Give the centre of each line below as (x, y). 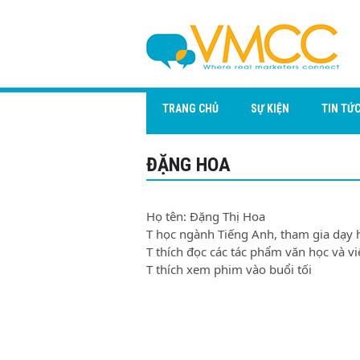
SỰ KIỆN (270, 108)
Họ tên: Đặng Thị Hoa (206, 216)
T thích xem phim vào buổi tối (229, 269)
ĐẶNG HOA (188, 165)
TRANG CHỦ (190, 108)
